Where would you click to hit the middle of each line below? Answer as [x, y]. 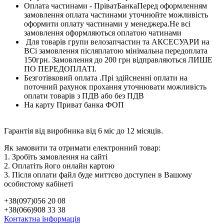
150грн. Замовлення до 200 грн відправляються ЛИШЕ [118, 59]
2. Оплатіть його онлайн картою [59, 165]
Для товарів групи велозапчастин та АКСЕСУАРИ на [117, 41]
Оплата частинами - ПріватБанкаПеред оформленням [115, 5]
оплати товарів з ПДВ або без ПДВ [84, 95]
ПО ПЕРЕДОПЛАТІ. [60, 68]
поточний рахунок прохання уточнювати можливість [115, 86]
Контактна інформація [42, 218]
